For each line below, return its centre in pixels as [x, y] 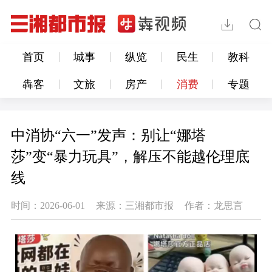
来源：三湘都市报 [134, 206]
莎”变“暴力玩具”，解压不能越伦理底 [130, 157]
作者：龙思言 [213, 206]
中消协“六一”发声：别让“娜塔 [108, 136]
